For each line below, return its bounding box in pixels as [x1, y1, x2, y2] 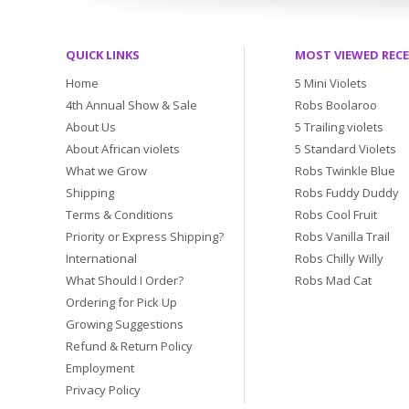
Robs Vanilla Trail [295, 228, 390, 245]
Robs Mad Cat [295, 272, 372, 288]
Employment [66, 360, 134, 376]
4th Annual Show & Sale [66, 97, 197, 113]
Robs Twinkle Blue [295, 163, 395, 179]
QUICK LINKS [66, 47, 140, 63]
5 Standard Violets [295, 141, 396, 157]
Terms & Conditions [66, 206, 173, 223]
